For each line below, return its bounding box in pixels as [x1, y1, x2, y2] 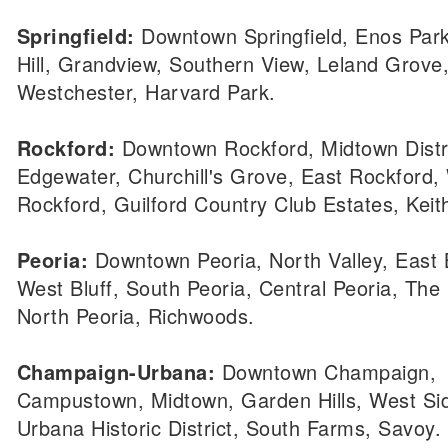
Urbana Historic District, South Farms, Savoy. [16, 413, 441, 442]
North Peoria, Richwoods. [16, 301, 255, 330]
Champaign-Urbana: [16, 357, 215, 386]
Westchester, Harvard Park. [16, 77, 276, 106]
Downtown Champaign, [215, 357, 436, 386]
